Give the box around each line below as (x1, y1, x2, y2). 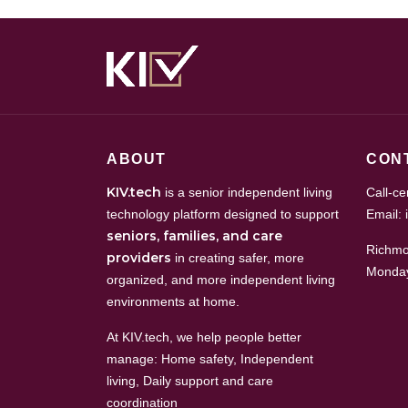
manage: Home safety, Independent (107, 352, 313, 366)
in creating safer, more (171, 250, 304, 265)
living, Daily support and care (107, 373, 273, 388)
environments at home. (107, 294, 240, 309)
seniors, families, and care (107, 228, 282, 244)
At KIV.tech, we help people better (107, 330, 301, 344)
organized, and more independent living (107, 272, 335, 287)
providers (107, 250, 171, 266)
